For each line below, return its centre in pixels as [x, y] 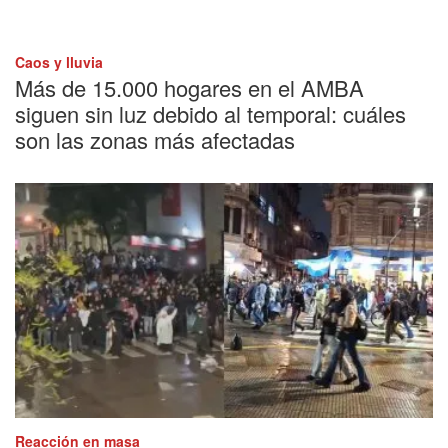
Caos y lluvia [59, 61]
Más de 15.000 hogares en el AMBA [189, 87]
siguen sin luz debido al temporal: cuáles [210, 113]
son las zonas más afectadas [155, 139]
